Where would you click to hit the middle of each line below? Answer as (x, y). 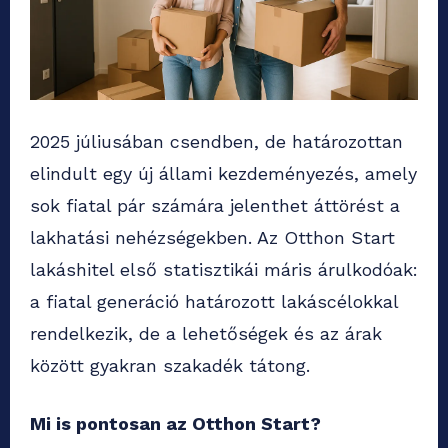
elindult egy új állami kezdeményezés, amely (223, 174)
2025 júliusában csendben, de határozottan (216, 142)
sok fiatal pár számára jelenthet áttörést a (215, 206)
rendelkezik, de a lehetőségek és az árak (206, 334)
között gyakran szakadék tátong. (170, 366)
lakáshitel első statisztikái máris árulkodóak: (224, 270)
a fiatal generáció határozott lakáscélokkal (214, 302)
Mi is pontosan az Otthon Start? (175, 424)
